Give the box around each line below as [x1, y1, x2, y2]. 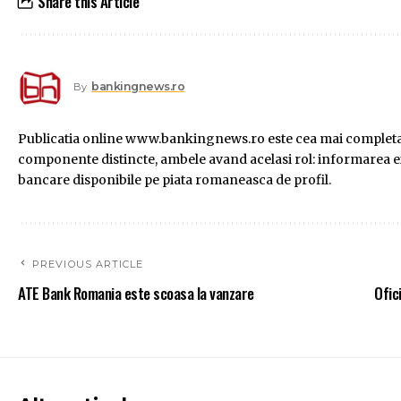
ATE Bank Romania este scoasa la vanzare [18, 282, 254, 305]
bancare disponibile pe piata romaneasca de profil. [18, 172, 331, 189]
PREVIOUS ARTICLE [32, 258, 144, 271]
